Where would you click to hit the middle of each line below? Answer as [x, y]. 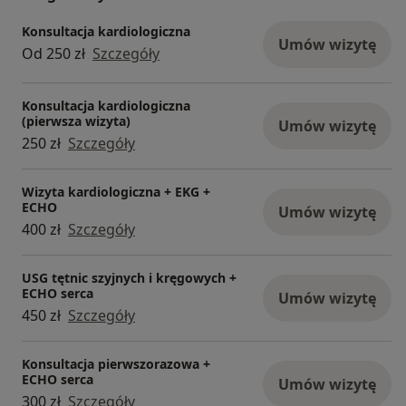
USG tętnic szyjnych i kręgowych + [129, 277]
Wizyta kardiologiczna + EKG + [116, 191]
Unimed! [78, 64]
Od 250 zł [53, 54]
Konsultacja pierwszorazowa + [116, 363]
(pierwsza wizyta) [76, 121]
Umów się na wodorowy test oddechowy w [196, 42]
